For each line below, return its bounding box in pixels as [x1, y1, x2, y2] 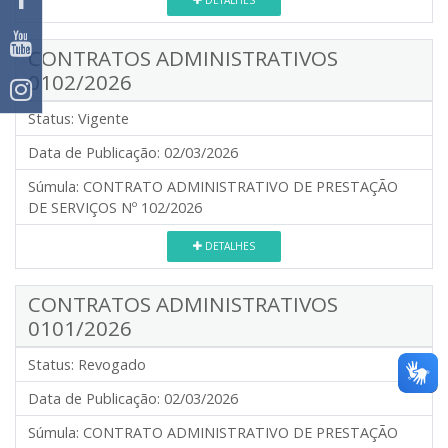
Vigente [78, 109, 129, 128]
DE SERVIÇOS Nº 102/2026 [28, 198, 202, 217]
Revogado [78, 355, 146, 374]
